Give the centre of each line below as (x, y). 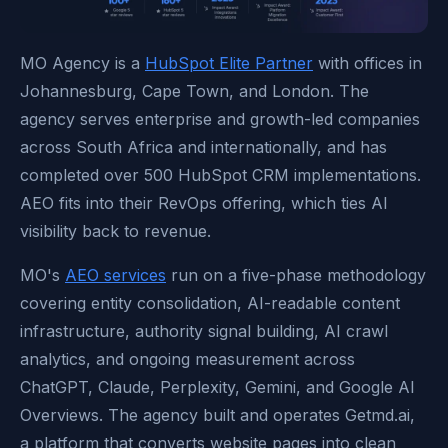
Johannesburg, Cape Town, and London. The (194, 90)
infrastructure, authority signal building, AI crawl (204, 330)
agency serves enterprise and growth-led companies (220, 118)
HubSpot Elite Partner (229, 62)
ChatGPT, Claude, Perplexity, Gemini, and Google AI (217, 386)
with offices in (367, 62)
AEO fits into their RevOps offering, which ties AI (204, 202)
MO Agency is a (82, 62)
